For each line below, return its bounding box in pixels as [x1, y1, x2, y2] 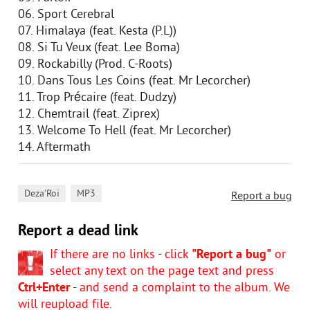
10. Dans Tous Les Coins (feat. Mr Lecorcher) [18, 73, 250, 89]
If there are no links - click [50, 247, 192, 263]
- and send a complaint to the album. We [70, 280, 290, 296]
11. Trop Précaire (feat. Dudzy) [18, 90, 176, 106]
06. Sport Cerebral [18, 7, 114, 23]
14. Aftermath [18, 140, 91, 156]
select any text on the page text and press [50, 264, 274, 280]
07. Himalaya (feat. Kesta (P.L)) [18, 24, 176, 39]
